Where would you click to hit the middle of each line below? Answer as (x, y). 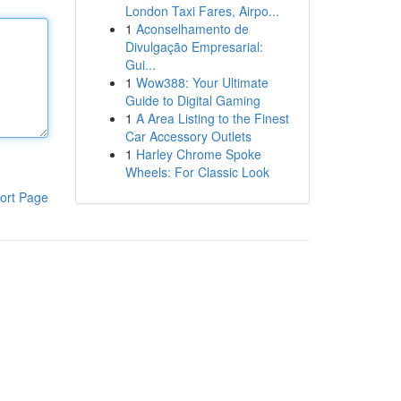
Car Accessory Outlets (188, 136)
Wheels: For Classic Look (197, 172)
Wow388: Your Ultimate (202, 82)
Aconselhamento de (192, 29)
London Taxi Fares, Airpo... (202, 11)
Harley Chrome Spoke (198, 154)
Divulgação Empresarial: (194, 47)
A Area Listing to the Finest (212, 118)
